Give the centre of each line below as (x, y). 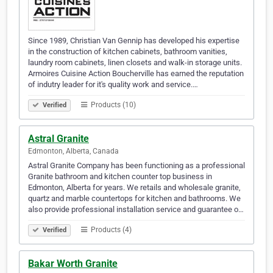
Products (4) (110, 230)
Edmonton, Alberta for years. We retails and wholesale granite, (134, 188)
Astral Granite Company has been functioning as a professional (136, 166)
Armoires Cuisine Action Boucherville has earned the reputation (136, 74)
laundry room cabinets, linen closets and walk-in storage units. (135, 63)
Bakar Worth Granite (73, 264)
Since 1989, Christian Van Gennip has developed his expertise (134, 41)
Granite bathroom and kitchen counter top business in (120, 177)
